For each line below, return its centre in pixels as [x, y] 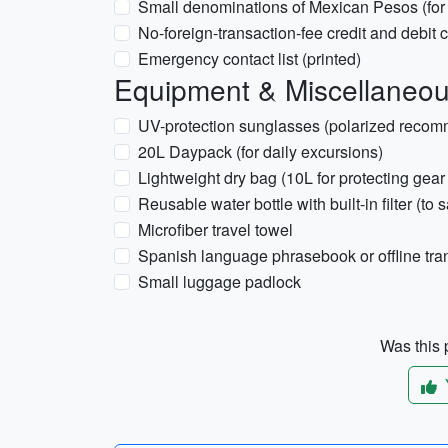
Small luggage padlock [219, 281]
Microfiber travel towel [215, 229]
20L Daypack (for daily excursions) [260, 151]
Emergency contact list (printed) [249, 58]
